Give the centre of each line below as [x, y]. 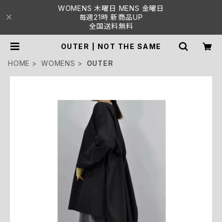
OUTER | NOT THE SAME [111, 46]
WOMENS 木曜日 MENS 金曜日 [111, 8]
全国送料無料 [111, 26]
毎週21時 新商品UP [111, 17]
